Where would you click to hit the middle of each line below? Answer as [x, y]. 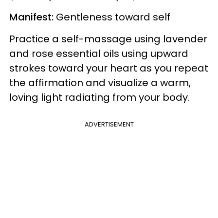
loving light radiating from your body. [100, 97]
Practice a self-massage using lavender [108, 39]
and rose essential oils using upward [99, 53]
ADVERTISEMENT [109, 124]
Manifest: [31, 17]
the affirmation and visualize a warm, [100, 82]
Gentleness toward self [112, 17]
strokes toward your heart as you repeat [109, 68]
